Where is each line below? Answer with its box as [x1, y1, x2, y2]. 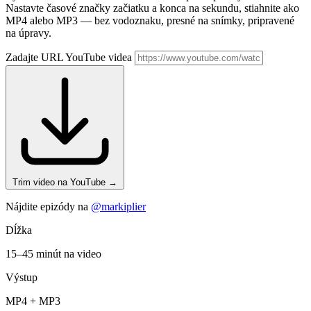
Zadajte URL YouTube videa [6, 51, 135, 64]
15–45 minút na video [6, 248, 101, 260]
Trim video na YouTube [12, 177, 108, 188]
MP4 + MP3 [6, 295, 60, 308]
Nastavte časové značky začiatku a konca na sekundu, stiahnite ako [6, 2, 299, 15]
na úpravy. [6, 27, 51, 40]
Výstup [6, 271, 37, 284]
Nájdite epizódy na [6, 201, 91, 213]
